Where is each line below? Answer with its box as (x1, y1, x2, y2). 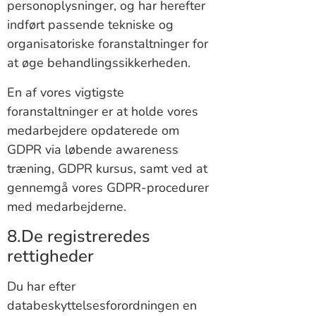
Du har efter (7, 277, 75, 295)
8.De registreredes (7, 224, 150, 248)
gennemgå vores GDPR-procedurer (7, 178, 209, 196)
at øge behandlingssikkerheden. (7, 54, 190, 72)
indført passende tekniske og (7, 16, 174, 34)
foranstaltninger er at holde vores (7, 102, 198, 120)
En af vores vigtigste (7, 83, 124, 101)
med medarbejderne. (7, 197, 126, 215)
